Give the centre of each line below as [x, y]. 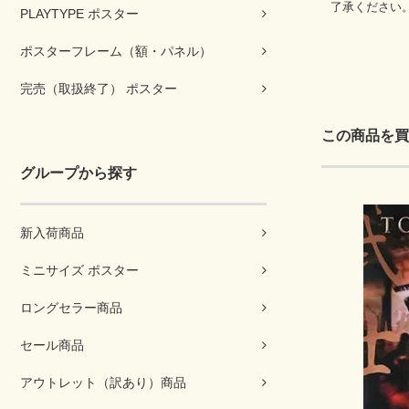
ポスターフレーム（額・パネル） [116, 52]
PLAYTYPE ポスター [79, 14]
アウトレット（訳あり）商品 [103, 383]
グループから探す [79, 173]
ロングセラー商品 [71, 308]
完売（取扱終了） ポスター [99, 89]
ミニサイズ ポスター [79, 271]
